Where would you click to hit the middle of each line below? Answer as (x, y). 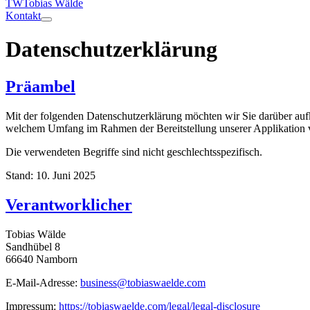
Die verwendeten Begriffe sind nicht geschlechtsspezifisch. (134, 152)
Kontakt (23, 16)
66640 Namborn (42, 259)
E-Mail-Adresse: (43, 282)
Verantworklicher (69, 204)
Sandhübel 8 (33, 246)
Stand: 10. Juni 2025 (51, 175)
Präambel (40, 86)
